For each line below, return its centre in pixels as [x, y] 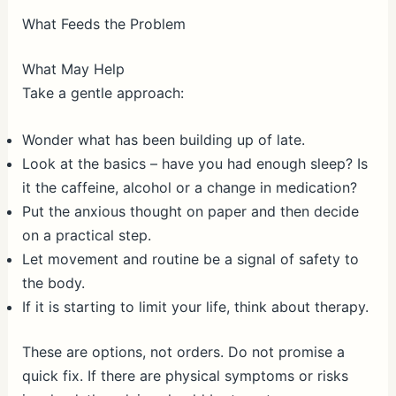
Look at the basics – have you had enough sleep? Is [194, 163]
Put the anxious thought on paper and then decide [190, 211]
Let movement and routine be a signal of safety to [190, 259]
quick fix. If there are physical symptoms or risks [185, 375]
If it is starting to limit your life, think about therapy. [195, 306]
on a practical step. [86, 235]
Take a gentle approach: [103, 93]
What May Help [73, 69]
